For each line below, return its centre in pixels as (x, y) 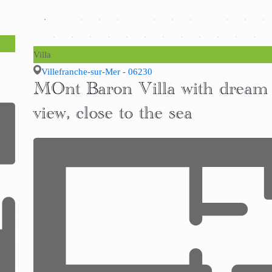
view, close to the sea (113, 117)
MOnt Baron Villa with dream (150, 92)
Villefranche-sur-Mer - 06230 (97, 72)
